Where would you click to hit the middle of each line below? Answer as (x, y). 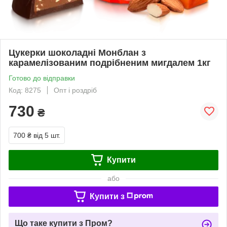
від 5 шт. (47, 135)
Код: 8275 (25, 90)
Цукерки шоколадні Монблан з (77, 52)
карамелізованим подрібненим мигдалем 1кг (110, 63)
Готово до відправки (42, 78)
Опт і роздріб (75, 90)
